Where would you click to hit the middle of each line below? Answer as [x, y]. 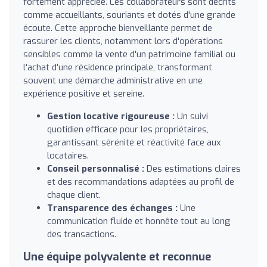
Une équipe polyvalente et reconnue [117, 257]
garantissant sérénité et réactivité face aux [134, 142]
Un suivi [191, 116]
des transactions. [82, 234]
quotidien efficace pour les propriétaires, [128, 129]
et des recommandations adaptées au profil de [141, 181]
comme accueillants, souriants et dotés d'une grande [129, 15]
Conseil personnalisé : [96, 168]
